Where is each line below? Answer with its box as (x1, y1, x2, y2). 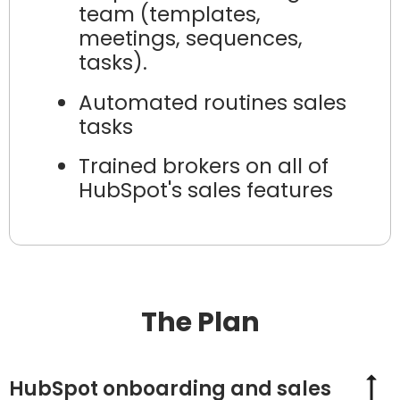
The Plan (140, 304, 260, 342)
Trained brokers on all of (79, 151, 329, 180)
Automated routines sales (79, 87, 347, 117)
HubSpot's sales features (79, 175, 334, 204)
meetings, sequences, (79, 24, 304, 54)
